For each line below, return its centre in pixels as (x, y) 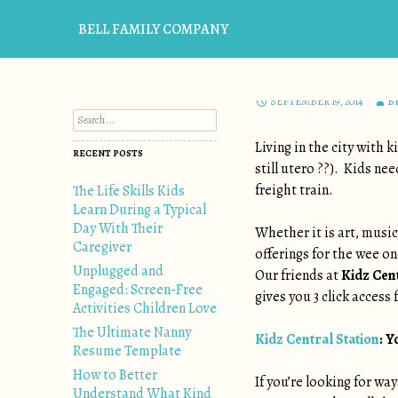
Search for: (94, 117)
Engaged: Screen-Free (138, 290)
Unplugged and (118, 271)
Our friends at (298, 275)
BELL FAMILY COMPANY (153, 29)
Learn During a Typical (139, 210)
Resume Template (127, 351)
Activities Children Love (145, 308)
